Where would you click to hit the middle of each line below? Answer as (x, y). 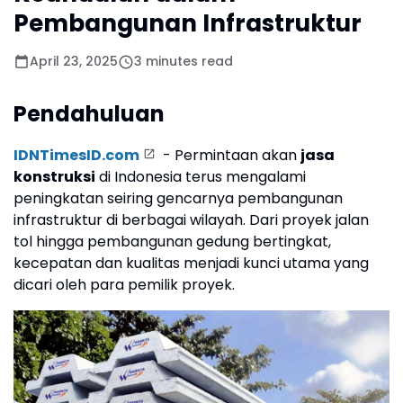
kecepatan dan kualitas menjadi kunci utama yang (191, 263)
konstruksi (54, 177)
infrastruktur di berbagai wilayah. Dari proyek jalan (191, 220)
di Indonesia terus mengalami (201, 177)
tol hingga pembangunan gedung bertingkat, (172, 242)
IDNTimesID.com (76, 155)
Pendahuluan (89, 114)
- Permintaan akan (230, 155)
